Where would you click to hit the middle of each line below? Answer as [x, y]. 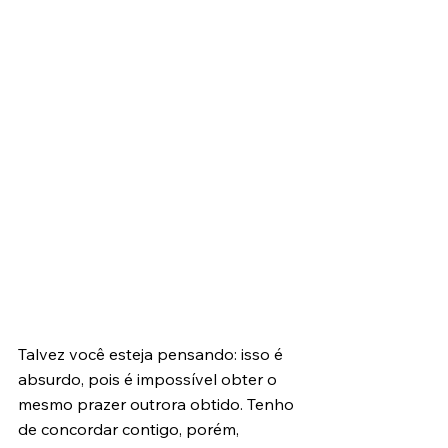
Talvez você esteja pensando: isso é [152, 354]
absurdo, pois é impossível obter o [149, 379]
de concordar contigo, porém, [130, 429]
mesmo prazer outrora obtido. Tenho [158, 404]
